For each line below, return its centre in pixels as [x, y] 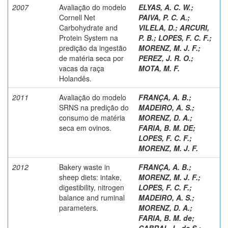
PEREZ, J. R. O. [165, 58]
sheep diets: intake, [90, 177]
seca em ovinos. [85, 127]
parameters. [79, 207]
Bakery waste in [84, 167]
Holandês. [75, 78]
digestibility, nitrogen [92, 187]
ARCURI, [194, 27]
